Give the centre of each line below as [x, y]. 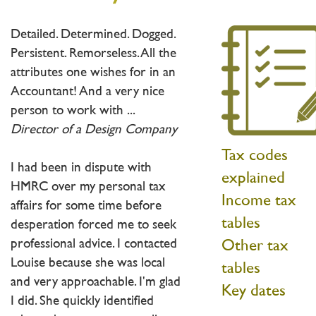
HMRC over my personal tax [88, 187]
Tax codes [254, 156]
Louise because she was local [88, 263]
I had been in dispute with [81, 168]
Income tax [259, 201]
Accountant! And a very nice [87, 92]
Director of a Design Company [94, 130]
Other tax [255, 246]
